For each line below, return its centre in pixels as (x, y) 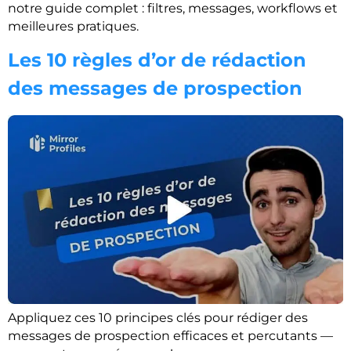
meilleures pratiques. (73, 27)
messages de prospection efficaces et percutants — (170, 336)
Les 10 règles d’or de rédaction (157, 60)
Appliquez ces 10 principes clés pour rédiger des (158, 318)
